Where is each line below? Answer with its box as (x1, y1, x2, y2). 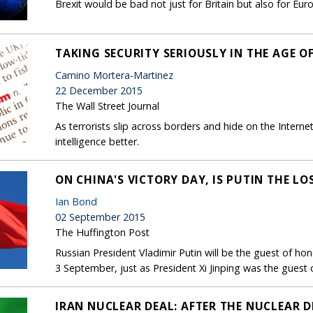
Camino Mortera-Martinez (55, 68, 173, 82)
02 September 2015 (55, 210, 145, 224)
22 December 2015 (55, 83, 143, 97)
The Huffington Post (55, 225, 150, 239)
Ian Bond (55, 194, 97, 208)
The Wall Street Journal (55, 99, 159, 112)
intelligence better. (55, 134, 139, 148)
